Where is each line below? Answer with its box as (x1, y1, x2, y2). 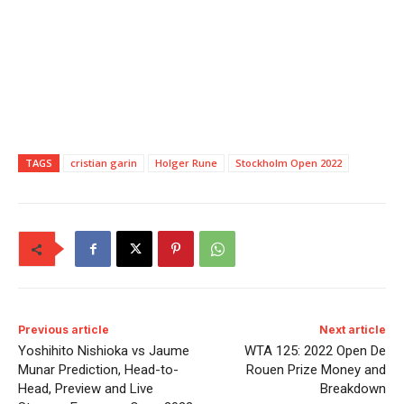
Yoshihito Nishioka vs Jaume (18, 342, 189, 359)
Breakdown (319, 380, 386, 397)
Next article (318, 322, 386, 336)
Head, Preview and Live (18, 380, 153, 397)
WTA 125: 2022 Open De (243, 342, 386, 359)
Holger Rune (155, 155, 217, 170)
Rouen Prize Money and (245, 361, 386, 378)
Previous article (18, 322, 109, 336)
